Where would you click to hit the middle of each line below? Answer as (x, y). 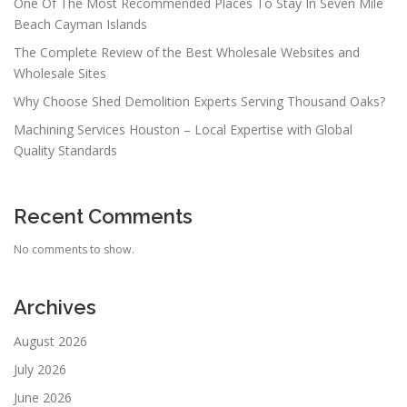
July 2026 (40, 369)
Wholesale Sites (60, 74)
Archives (55, 307)
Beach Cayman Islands (80, 25)
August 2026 (50, 341)
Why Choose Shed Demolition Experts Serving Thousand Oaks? (199, 102)
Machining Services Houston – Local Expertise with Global (183, 130)
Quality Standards (65, 151)
